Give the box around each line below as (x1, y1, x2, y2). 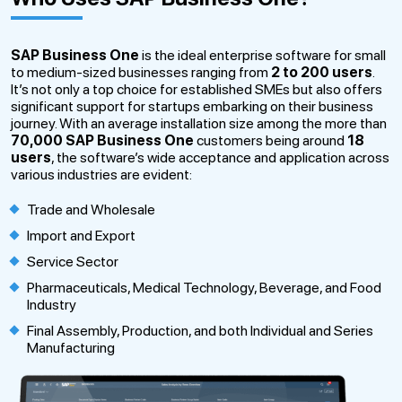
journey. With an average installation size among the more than (11, 114, 387, 132)
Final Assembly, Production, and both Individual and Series (27, 321, 373, 339)
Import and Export (27, 226, 135, 244)
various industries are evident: (11, 165, 192, 183)
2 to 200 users (271, 63, 372, 81)
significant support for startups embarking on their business (11, 97, 373, 115)
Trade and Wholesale (27, 200, 155, 218)
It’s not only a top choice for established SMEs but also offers (11, 80, 382, 98)
